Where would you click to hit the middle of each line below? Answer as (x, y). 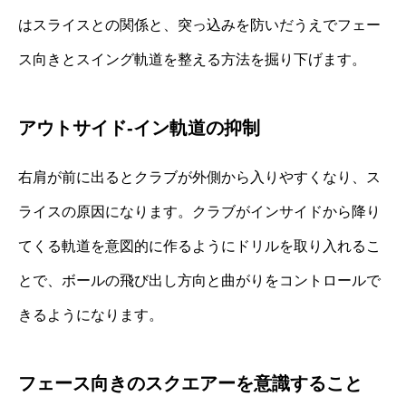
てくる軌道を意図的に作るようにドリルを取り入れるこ (199, 246)
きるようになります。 (91, 314)
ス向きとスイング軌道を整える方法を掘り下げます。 (192, 59)
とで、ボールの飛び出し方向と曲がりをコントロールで (199, 280)
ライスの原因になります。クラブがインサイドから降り (199, 211)
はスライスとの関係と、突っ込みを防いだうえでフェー (199, 24)
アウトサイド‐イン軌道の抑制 (139, 127)
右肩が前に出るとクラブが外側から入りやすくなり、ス (199, 177)
